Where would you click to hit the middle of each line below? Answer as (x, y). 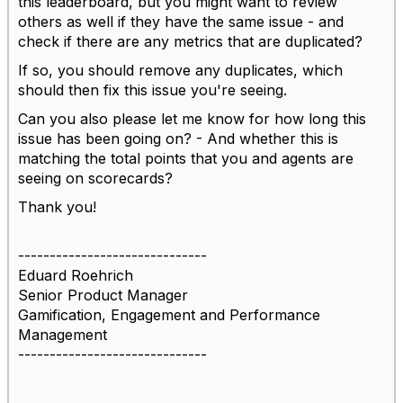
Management (63, 334)
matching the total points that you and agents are (186, 158)
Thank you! (57, 206)
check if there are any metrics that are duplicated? (190, 41)
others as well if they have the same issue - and (181, 21)
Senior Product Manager (103, 295)
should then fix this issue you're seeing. (152, 90)
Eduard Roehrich (76, 275)
